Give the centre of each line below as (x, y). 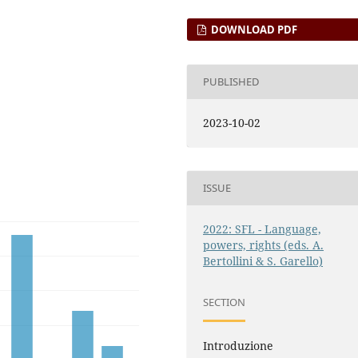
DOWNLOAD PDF (253, 29)
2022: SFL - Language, (263, 229)
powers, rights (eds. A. (264, 245)
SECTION (225, 302)
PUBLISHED (232, 82)
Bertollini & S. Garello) (263, 261)
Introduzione (239, 345)
